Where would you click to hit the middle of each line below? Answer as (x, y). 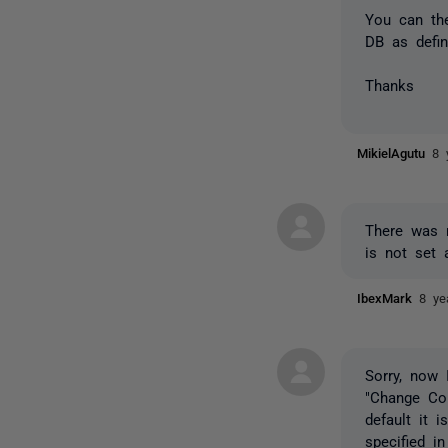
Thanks (390, 84)
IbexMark (388, 297)
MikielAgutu (395, 152)
